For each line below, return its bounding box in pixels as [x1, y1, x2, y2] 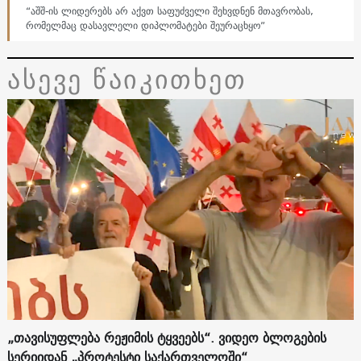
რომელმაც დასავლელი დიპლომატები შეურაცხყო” [25, 16, 265, 34]
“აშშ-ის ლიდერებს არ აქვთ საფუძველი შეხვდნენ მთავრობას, [25, 2, 313, 19]
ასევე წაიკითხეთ [6, 56, 247, 101]
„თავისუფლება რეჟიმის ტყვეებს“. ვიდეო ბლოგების [6, 326, 326, 350]
